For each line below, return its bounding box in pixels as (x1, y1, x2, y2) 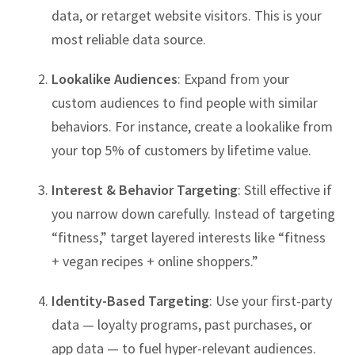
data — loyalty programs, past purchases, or (52, 315, 312, 334)
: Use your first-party (209, 292, 332, 311)
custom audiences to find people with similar (52, 94, 318, 113)
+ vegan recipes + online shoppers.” (52, 252, 258, 271)
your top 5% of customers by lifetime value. (52, 141, 311, 160)
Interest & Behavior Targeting (52, 181, 238, 200)
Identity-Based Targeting (52, 292, 209, 311)
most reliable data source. (52, 30, 206, 49)
